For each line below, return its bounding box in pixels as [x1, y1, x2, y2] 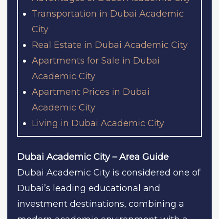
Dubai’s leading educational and [17, 182, 160, 194]
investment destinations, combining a [17, 198, 184, 209]
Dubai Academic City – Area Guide [17, 151, 169, 162]
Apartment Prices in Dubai [32, 86, 150, 97]
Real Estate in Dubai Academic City [32, 39, 188, 50]
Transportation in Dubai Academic [32, 8, 184, 19]
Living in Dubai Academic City [32, 117, 164, 129]
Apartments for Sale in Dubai [32, 55, 160, 66]
